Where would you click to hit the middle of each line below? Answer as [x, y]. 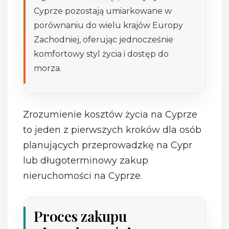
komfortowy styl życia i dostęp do [101, 54]
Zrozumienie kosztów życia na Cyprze [110, 115]
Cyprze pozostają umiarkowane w [103, 11]
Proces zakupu [80, 216]
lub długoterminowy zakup [86, 161]
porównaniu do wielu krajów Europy [109, 26]
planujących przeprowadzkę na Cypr [108, 145]
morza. [48, 68]
